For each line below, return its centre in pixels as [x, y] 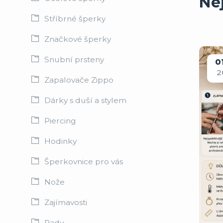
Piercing [60, 120]
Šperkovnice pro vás [83, 161]
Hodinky [60, 141]
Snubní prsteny [74, 59]
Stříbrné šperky [75, 18]
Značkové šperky [77, 39]
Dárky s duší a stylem [85, 100]
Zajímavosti [65, 202]
